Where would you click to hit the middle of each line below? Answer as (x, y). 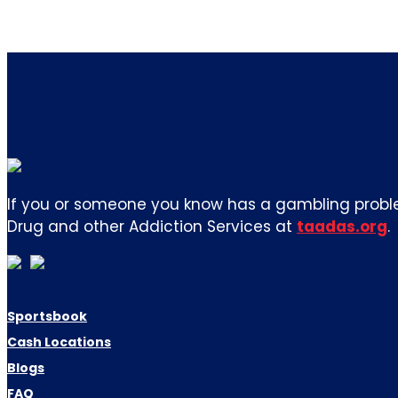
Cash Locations (59, 342)
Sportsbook (47, 316)
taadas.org (342, 226)
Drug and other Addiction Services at (152, 226)
